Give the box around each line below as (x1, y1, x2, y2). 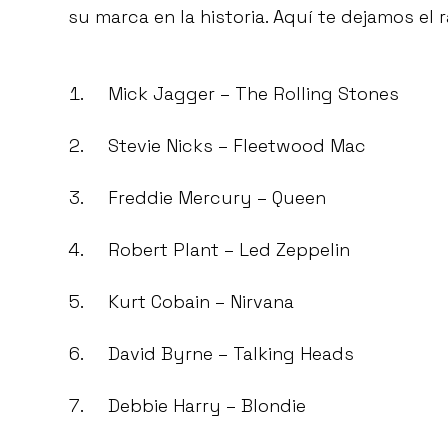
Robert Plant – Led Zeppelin (108, 238, 350, 262)
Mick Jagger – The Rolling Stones (108, 82, 399, 106)
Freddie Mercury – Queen (108, 186, 326, 210)
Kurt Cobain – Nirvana (108, 290, 294, 314)
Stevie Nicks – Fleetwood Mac (108, 134, 366, 158)
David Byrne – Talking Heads (108, 342, 354, 366)
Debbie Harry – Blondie (108, 394, 306, 418)
